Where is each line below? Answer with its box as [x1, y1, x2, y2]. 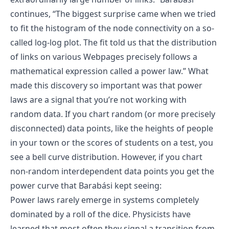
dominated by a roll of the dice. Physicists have [10, 208, 191, 220]
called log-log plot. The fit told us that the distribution [10, 36, 217, 48]
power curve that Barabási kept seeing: [10, 179, 162, 191]
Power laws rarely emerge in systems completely [10, 194, 199, 205]
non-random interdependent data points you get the [10, 165, 214, 177]
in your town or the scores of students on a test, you [10, 136, 213, 148]
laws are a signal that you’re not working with [10, 94, 187, 105]
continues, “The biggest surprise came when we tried [10, 8, 216, 19]
